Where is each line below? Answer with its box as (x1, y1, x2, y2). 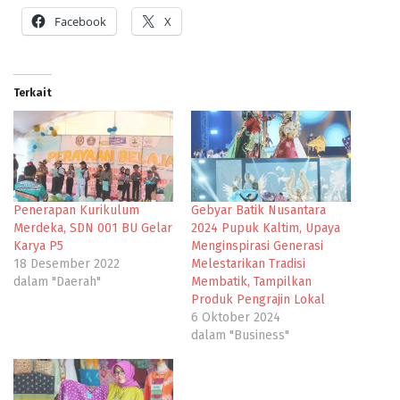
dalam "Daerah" (13, 273, 101, 289)
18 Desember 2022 (13, 255, 120, 271)
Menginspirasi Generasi (191, 237, 323, 254)
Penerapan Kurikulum (13, 202, 139, 218)
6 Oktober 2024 (191, 309, 280, 325)
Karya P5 (13, 237, 63, 254)
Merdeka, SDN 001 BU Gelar (13, 220, 172, 236)
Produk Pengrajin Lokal (191, 291, 325, 307)
